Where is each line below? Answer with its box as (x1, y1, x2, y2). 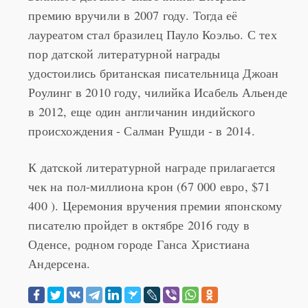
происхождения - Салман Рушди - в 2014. (28, 102, 255, 119)
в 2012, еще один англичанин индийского (28, 83, 255, 100)
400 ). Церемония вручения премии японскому (28, 177, 283, 194)
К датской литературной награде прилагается (28, 139, 276, 155)
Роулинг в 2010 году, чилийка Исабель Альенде (28, 64, 288, 80)
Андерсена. (28, 235, 91, 252)
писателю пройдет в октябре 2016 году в (28, 197, 250, 213)
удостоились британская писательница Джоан (28, 45, 279, 61)
